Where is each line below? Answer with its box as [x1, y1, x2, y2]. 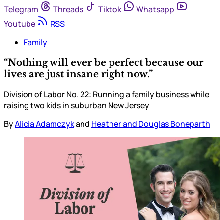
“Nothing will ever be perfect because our [4, 56, 203, 68]
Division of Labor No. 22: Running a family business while [4, 88, 209, 100]
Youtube [4, 18, 35, 29]
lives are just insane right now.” [4, 68, 153, 80]
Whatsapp [136, 4, 174, 15]
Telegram [4, 4, 38, 15]
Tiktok [98, 4, 121, 15]
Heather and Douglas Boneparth [91, 118, 210, 129]
